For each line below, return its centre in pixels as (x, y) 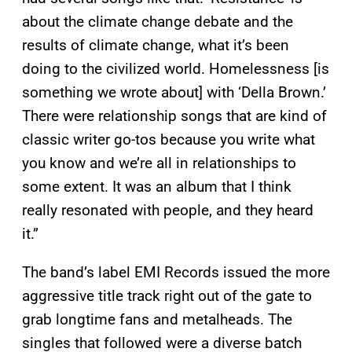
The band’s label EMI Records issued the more (176, 273)
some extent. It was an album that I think (157, 187)
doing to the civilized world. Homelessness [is (176, 69)
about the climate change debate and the (158, 22)
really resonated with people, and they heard (168, 211)
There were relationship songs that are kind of (174, 116)
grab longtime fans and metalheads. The (157, 320)
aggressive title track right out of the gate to (167, 296)
